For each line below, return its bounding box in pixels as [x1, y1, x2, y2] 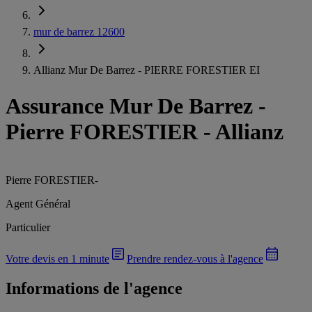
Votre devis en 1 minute [6, 252, 109, 265]
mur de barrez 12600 [33, 26, 125, 38]
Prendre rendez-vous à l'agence [127, 252, 263, 265]
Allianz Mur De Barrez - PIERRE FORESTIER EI [33, 64, 260, 76]
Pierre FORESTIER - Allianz [6, 119, 283, 145]
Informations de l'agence [6, 279, 182, 297]
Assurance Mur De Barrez [6, 93, 253, 119]
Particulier [6, 221, 50, 233]
